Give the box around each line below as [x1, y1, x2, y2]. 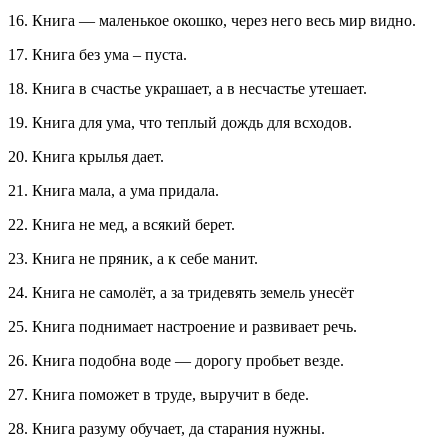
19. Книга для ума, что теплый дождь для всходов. [8, 114, 352, 132]
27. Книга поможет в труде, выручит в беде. [8, 386, 309, 404]
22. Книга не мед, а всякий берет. [8, 216, 235, 234]
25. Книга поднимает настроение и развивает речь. [8, 318, 357, 336]
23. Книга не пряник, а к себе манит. [8, 250, 258, 268]
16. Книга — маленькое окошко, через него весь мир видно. [8, 12, 416, 30]
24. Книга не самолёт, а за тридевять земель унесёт [8, 284, 354, 302]
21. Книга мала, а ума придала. [8, 182, 219, 200]
